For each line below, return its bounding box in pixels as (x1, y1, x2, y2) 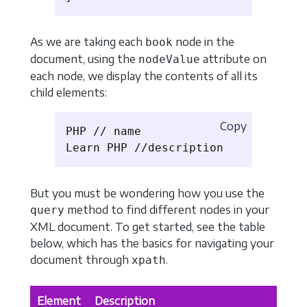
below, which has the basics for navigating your (30, 236, 274, 251)
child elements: (30, 85, 107, 99)
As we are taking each (30, 34, 145, 49)
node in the (173, 34, 234, 49)
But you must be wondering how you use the (30, 186, 265, 201)
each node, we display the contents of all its (30, 69, 258, 83)
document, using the (30, 51, 138, 66)
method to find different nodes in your (64, 203, 269, 217)
